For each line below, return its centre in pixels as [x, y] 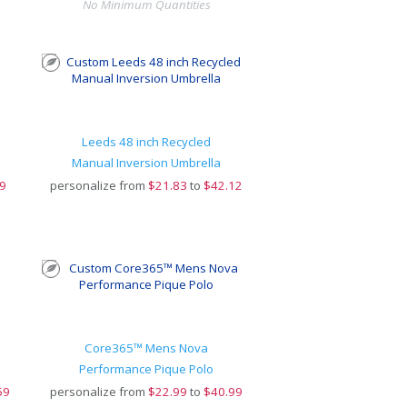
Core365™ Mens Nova [147, 348]
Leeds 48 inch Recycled [147, 142]
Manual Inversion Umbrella [147, 163]
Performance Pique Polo [147, 369]
